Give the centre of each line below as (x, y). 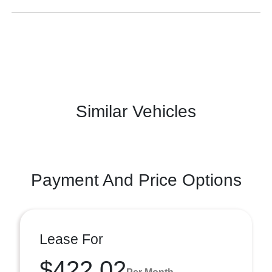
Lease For (71, 239)
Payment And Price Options (136, 180)
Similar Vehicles (136, 111)
